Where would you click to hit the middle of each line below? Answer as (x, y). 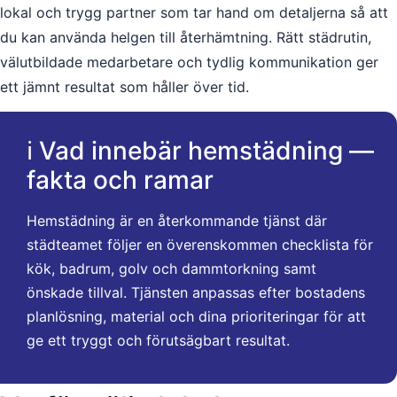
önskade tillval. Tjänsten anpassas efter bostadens (196, 293)
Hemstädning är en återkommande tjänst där (177, 221)
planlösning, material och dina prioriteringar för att (196, 317)
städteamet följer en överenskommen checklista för (200, 245)
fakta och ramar (120, 180)
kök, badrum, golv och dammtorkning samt (171, 269)
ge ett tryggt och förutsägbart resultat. (158, 341)
